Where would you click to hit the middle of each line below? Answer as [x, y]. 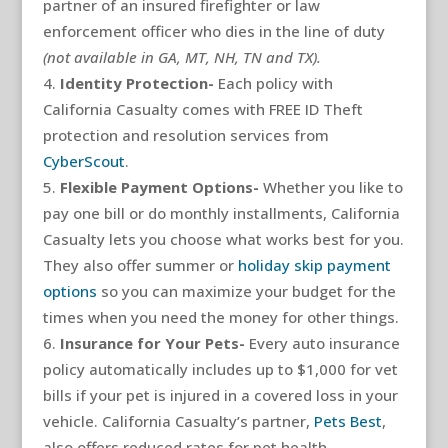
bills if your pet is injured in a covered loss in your [220, 394]
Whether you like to [332, 186]
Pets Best [347, 420]
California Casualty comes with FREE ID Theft [202, 108]
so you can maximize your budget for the [246, 290]
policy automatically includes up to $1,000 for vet [220, 368]
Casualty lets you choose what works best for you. [223, 238]
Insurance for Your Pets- [154, 342]
